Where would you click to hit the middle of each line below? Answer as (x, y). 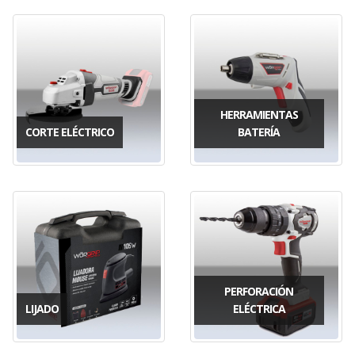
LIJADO (42, 308)
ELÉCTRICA (259, 308)
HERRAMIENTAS (259, 114)
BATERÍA (259, 132)
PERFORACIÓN (259, 291)
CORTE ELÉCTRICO (70, 132)
